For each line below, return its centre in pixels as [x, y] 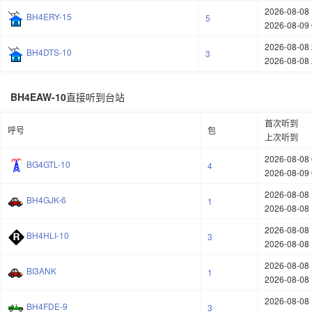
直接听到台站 [95, 97]
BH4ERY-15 [49, 17]
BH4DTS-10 [49, 52]
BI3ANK [41, 271]
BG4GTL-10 [48, 164]
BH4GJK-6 [46, 200]
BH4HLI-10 [48, 235]
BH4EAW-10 [38, 97]
